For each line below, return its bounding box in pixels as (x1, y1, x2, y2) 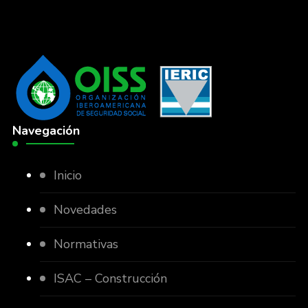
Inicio (53, 166, 82, 184)
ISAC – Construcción (53, 269, 167, 287)
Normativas (53, 235, 118, 252)
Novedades (53, 201, 117, 218)
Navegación (12, 122, 80, 139)
